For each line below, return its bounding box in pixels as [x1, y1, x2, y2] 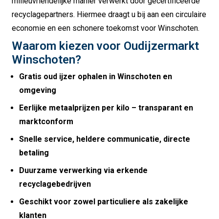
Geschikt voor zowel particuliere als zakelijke [19, 197, 188, 207]
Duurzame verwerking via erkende [19, 166, 148, 175]
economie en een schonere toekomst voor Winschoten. [12, 23, 199, 33]
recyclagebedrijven [19, 179, 91, 189]
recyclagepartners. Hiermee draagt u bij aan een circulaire [12, 10, 206, 20]
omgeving [19, 86, 56, 95]
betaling [19, 148, 49, 158]
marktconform [19, 117, 73, 127]
